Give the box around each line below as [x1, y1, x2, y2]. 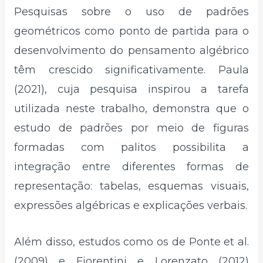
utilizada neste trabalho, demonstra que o [14, 102, 249, 116]
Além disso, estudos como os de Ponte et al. [14, 235, 249, 248]
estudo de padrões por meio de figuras [14, 122, 249, 135]
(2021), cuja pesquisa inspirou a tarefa [14, 83, 249, 96]
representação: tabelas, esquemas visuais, [14, 180, 249, 193]
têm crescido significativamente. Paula [14, 63, 249, 77]
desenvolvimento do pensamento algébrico [14, 44, 249, 58]
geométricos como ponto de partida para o [14, 25, 249, 38]
